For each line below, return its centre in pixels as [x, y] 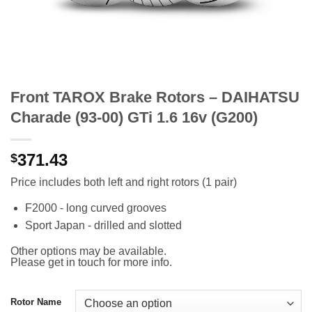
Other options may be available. [88, 251]
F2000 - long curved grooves [95, 208]
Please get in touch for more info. [91, 263]
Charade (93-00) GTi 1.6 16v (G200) [134, 117]
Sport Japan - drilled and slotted [103, 226]
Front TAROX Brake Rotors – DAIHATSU [155, 97]
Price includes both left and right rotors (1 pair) [124, 182]
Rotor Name [36, 302]
